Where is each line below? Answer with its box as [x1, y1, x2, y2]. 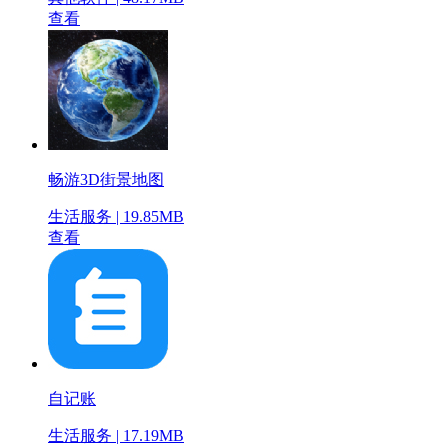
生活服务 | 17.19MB [48, 426, 184, 444]
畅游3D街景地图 [48, 170, 164, 188]
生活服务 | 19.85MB [48, 207, 184, 225]
